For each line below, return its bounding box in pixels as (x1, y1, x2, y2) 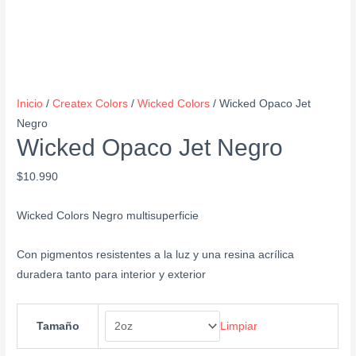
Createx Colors (52, 97, 129, 110)
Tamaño (36, 319, 79, 332)
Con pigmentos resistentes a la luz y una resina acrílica (17, 248, 295, 261)
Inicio (17, 97, 44, 110)
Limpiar (220, 319, 258, 332)
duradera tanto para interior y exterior (17, 268, 207, 281)
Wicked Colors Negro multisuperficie (17, 209, 199, 222)
